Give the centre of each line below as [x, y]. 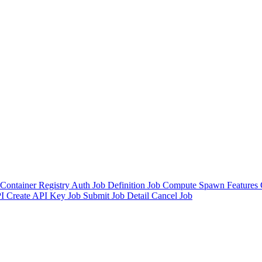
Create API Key [36, 195]
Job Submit [89, 195]
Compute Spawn [194, 185]
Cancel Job [172, 195]
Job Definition [119, 185]
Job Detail [130, 195]
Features [242, 185]
